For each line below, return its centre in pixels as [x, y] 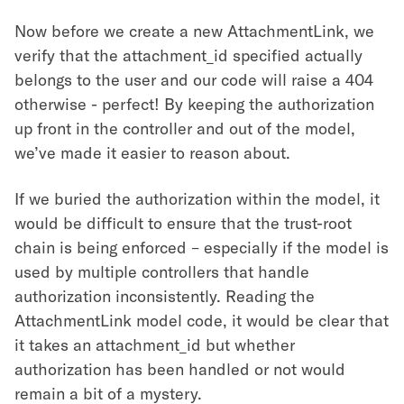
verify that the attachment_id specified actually [188, 55]
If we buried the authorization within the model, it [197, 199]
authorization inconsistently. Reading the [165, 296]
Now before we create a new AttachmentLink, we [194, 31]
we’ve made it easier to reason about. [152, 153]
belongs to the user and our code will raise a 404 [194, 80]
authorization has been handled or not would [180, 369]
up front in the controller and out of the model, [185, 129]
